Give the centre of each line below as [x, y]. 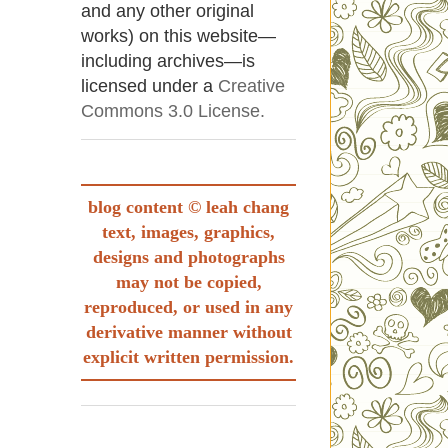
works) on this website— [178, 36]
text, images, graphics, [188, 232]
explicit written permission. [188, 357]
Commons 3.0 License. [173, 111]
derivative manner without [188, 332]
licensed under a [149, 86]
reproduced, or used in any [188, 307]
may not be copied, [188, 282]
